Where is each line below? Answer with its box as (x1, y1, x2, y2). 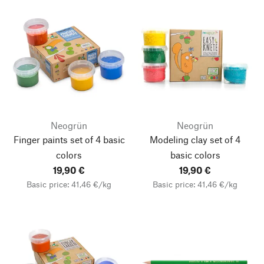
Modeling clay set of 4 (150, 134, 240, 145)
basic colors (170, 149, 220, 160)
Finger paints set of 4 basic (13, 134, 125, 145)
